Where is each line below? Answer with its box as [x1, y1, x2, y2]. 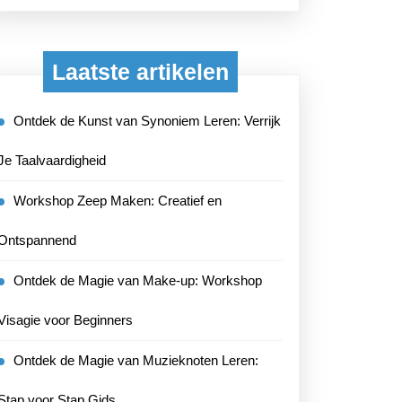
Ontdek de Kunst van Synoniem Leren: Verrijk [13, 113, 281, 128]
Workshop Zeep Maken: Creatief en [13, 193, 222, 208]
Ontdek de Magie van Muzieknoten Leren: [13, 353, 258, 368]
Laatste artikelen [51, 59, 229, 84]
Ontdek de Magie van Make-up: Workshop [13, 273, 262, 288]
